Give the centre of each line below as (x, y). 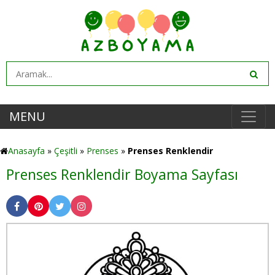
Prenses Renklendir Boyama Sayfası (122, 174)
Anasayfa (26, 151)
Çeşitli (66, 151)
